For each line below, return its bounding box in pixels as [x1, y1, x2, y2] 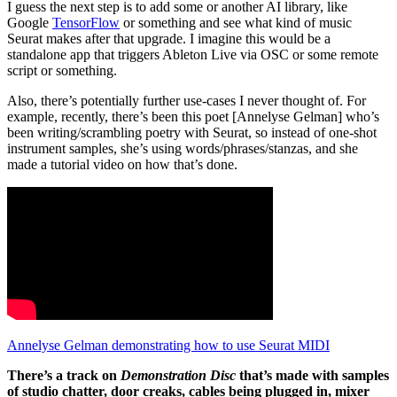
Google [7, 15, 52, 31]
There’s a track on [7, 368, 121, 384]
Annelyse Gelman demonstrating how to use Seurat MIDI [7, 338, 330, 354]
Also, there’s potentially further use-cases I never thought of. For [7, 93, 366, 109]
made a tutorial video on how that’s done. [7, 157, 237, 173]
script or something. [7, 63, 117, 79]
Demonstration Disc [121, 368, 236, 384]
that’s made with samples [236, 368, 389, 384]
